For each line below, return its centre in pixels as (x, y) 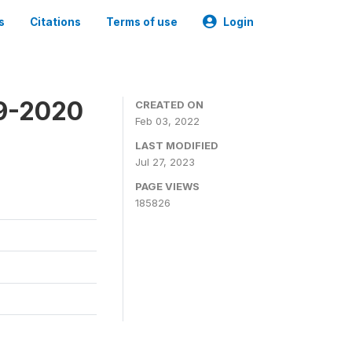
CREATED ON (169, 104)
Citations (55, 22)
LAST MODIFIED (177, 145)
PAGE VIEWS (167, 186)
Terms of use (142, 22)
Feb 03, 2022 (167, 121)
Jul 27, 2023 (165, 162)
